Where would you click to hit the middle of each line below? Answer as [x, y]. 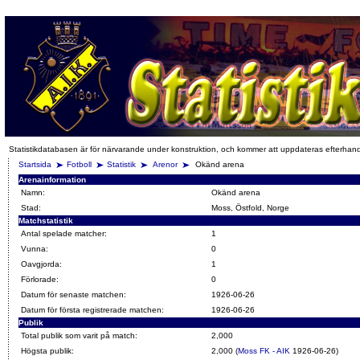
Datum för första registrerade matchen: [92, 310]
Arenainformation [52, 180]
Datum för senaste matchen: [74, 295]
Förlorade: [40, 279]
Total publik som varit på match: [79, 335]
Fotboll [79, 164]
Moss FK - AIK [264, 351]
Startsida [35, 164]
